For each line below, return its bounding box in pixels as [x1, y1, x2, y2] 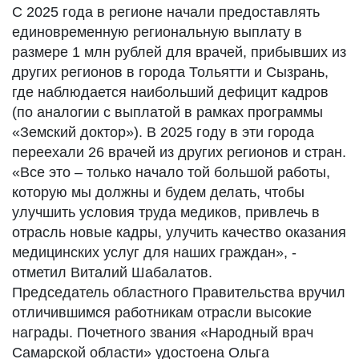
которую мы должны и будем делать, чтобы [12, 184, 305, 200]
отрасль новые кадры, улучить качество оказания [12, 224, 346, 240]
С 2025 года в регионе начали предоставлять [12, 4, 320, 20]
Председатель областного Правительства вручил [12, 284, 345, 301]
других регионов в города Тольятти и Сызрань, [12, 64, 329, 80]
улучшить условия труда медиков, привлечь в [12, 204, 320, 220]
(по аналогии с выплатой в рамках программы [12, 104, 323, 120]
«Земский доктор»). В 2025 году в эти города [12, 124, 314, 140]
